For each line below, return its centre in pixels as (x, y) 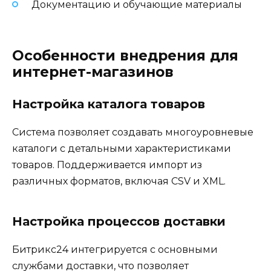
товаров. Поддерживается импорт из (107, 165)
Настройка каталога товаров (109, 104)
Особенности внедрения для (125, 55)
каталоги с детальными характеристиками (122, 148)
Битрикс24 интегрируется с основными (115, 249)
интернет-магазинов (93, 72)
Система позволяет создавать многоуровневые (133, 132)
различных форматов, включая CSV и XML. (119, 181)
